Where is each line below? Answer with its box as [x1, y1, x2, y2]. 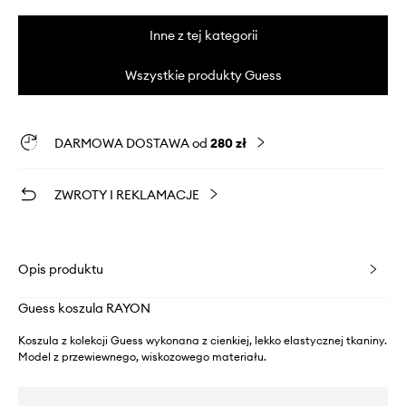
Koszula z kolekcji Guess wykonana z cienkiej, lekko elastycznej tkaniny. [18, 333, 387, 348]
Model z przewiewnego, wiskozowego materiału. [18, 350, 266, 364]
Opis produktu [18, 261, 103, 278]
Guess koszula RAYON [18, 300, 150, 317]
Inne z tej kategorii [149, 27, 257, 44]
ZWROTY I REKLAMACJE [54, 187, 199, 204]
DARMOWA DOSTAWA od [54, 135, 210, 152]
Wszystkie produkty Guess [124, 67, 282, 84]
